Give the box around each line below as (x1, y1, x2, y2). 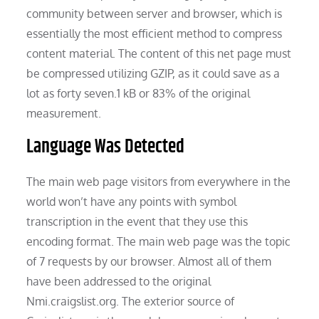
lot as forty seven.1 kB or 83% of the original (26, 85, 251, 100)
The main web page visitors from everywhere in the (26, 174, 291, 189)
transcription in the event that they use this (26, 214, 249, 229)
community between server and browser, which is (26, 6, 283, 21)
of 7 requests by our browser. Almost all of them (26, 253, 272, 268)
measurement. (26, 105, 102, 120)
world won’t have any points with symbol (26, 194, 237, 209)
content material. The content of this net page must (26, 46, 292, 61)
